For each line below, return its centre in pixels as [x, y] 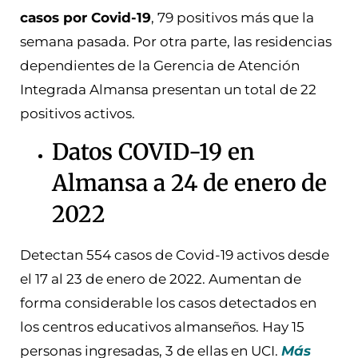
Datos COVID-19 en [153, 151]
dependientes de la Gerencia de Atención [160, 65]
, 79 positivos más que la [233, 17]
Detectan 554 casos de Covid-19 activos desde [175, 255]
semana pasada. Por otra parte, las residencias [176, 41]
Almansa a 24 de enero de [189, 183]
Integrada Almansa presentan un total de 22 [168, 89]
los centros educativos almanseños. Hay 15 [162, 326]
